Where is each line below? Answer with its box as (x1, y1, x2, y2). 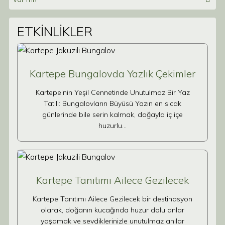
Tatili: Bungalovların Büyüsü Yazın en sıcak (44, 99, 181, 108)
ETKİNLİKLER (17, 23, 92, 39)
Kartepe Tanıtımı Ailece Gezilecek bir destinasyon (33, 194, 192, 203)
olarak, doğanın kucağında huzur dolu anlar (41, 205, 184, 214)
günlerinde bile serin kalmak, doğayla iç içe (42, 110, 183, 119)
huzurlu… (98, 121, 127, 130)
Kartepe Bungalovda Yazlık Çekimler (30, 67, 195, 80)
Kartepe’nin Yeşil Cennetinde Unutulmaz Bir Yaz (35, 88, 190, 97)
